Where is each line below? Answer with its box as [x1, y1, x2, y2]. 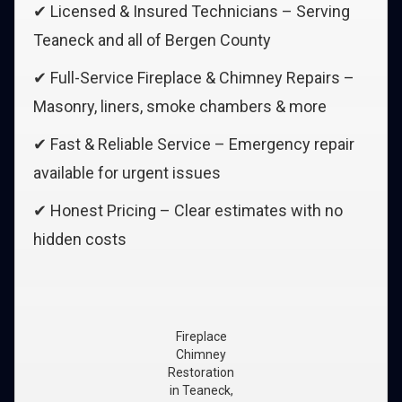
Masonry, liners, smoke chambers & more [33, 97, 327, 116]
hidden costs [33, 230, 127, 249]
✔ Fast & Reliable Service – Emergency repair [33, 135, 354, 153]
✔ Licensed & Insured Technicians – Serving [33, 2, 350, 21]
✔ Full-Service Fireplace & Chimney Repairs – [33, 68, 354, 87]
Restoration [168, 365, 234, 380]
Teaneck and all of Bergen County [33, 31, 271, 49]
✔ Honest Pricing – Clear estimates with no [33, 201, 343, 220]
